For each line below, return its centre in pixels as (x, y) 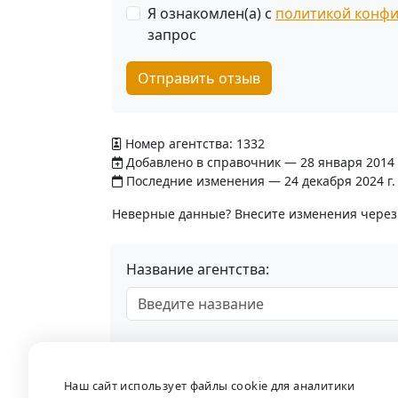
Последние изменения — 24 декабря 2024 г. (259, 181)
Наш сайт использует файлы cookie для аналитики (210, 386)
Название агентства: (198, 269)
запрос (172, 35)
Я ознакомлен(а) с (211, 13)
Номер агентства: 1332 (193, 143)
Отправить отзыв (199, 78)
